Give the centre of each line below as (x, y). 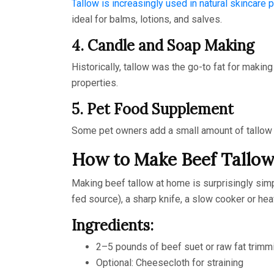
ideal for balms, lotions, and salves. (147, 19)
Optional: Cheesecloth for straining (170, 262)
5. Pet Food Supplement (153, 109)
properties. (95, 83)
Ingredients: (113, 225)
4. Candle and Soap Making (163, 45)
